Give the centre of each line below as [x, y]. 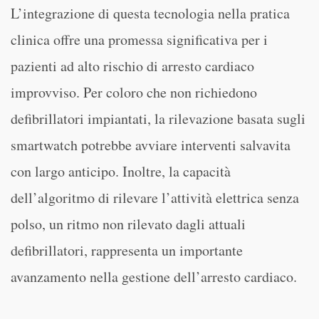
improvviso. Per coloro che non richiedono [134, 92]
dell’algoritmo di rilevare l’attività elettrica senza [155, 198]
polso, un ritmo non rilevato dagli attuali [128, 224]
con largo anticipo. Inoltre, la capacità [121, 171]
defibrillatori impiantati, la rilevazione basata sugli [158, 119]
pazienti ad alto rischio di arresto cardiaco [132, 66]
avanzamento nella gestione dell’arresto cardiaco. [154, 277]
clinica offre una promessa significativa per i [139, 40]
